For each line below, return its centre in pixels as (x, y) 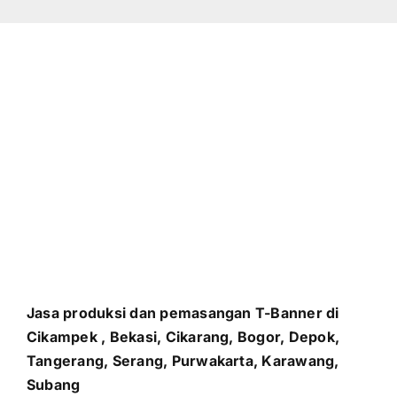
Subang (53, 385)
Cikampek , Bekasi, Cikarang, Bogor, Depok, (183, 337)
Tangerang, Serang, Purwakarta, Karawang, (183, 361)
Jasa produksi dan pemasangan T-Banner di (183, 313)
